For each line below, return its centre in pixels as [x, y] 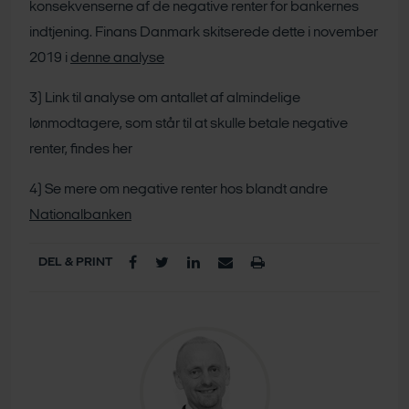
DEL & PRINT [75, 263]
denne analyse [117, 59]
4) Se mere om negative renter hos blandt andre [178, 190]
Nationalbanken [80, 216]
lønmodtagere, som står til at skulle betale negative [189, 125]
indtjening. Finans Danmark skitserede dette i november [204, 33]
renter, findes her [81, 150]
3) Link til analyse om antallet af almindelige [165, 99]
